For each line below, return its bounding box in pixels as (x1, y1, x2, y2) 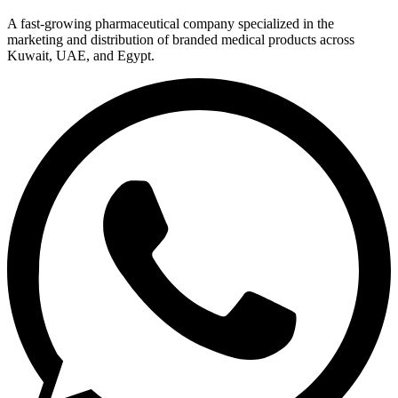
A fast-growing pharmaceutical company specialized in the (7, 16, 334, 32)
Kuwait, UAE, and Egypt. (7, 48, 155, 64)
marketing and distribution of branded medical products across (7, 32, 354, 48)
